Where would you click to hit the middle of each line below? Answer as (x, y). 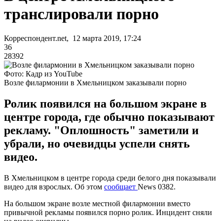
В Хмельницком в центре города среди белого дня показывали (110, 178)
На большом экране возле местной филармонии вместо (97, 203)
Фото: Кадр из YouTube (43, 74)
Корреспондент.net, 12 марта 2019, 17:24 (73, 38)
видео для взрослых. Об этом (54, 186)
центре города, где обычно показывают (109, 117)
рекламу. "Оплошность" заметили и (101, 130)
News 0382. (157, 186)
